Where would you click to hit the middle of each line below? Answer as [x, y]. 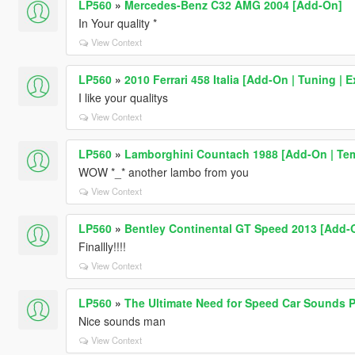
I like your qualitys [123, 97]
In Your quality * [117, 23]
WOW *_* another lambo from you [163, 172]
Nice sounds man [122, 321]
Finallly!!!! [102, 246]
